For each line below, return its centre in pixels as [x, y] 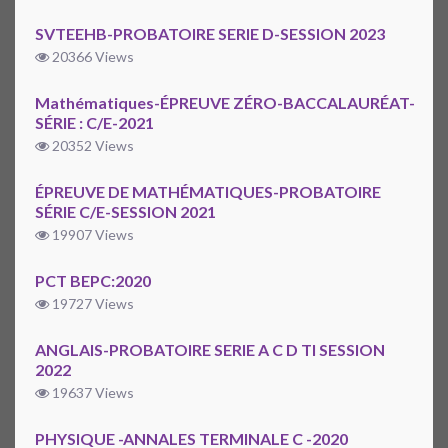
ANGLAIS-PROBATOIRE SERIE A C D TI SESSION [210, 350]
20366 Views [91, 57]
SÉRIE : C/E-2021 [94, 123]
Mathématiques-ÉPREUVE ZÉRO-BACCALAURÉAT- [225, 103]
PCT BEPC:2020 [93, 281]
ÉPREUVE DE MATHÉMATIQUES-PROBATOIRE [208, 192]
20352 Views [91, 146]
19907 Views [91, 235]
